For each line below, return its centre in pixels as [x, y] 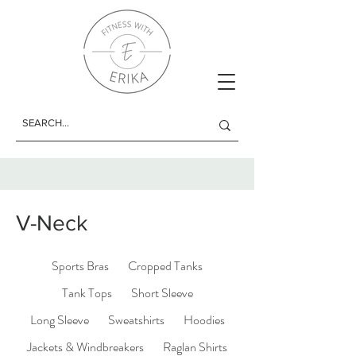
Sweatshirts [136, 320]
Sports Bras [80, 266]
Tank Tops [87, 293]
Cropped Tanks [165, 266]
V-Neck [52, 223]
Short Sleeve [162, 293]
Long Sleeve [59, 320]
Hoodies [204, 320]
